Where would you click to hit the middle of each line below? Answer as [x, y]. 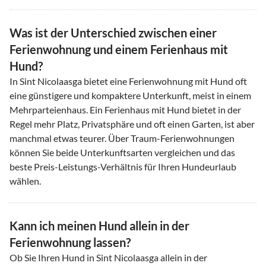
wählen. [25, 180]
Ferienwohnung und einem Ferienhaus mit [119, 49]
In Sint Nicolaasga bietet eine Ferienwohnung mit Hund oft [128, 81]
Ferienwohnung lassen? [70, 242]
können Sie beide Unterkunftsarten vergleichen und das [122, 152]
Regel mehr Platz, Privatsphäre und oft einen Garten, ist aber [132, 123]
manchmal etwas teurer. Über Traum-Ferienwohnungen [122, 138]
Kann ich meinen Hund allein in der [99, 225]
